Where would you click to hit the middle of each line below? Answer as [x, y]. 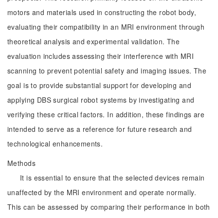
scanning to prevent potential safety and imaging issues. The [107, 71]
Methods [21, 163]
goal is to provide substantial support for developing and [99, 85]
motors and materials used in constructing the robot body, [102, 12]
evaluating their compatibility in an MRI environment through [106, 27]
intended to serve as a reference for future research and [100, 129]
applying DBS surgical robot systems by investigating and [101, 100]
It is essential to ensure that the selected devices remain [112, 178]
